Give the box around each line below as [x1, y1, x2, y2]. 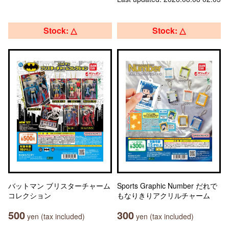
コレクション [8, 190, 51, 200]
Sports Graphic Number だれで [117, 180, 217, 191]
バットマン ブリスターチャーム [8, 180, 110, 191]
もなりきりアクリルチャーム [117, 190, 210, 200]
